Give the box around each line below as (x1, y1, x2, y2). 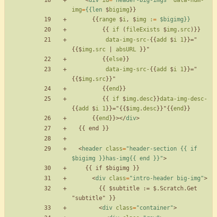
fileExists (126, 26, 160, 33)
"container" (136, 204, 173, 212)
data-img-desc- (160, 95, 207, 103)
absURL (116, 46, 136, 53)
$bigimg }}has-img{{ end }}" (72, 155, 163, 162)
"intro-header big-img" (129, 175, 204, 182)
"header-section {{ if (126, 145, 197, 153)
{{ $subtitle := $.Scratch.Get (72, 185, 99, 192)
